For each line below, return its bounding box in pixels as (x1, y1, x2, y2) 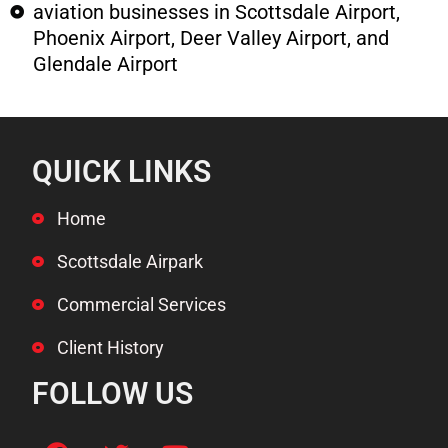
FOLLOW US (32, 376, 194, 411)
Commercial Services (57, 294, 227, 315)
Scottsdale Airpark (57, 251, 204, 272)
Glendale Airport (32, 52, 178, 76)
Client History (57, 337, 165, 358)
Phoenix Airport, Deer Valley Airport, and (32, 26, 389, 50)
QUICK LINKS (32, 154, 212, 189)
